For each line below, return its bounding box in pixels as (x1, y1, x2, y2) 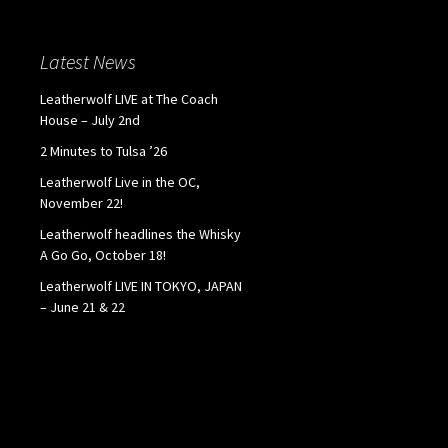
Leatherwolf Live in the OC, (40, 172, 200, 191)
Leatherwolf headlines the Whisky (40, 224, 241, 243)
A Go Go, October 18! (40, 245, 166, 264)
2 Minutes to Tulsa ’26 (40, 141, 167, 160)
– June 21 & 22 (40, 297, 125, 316)
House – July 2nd (40, 110, 140, 129)
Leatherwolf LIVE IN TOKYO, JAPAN (40, 276, 242, 295)
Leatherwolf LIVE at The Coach (40, 89, 218, 108)
